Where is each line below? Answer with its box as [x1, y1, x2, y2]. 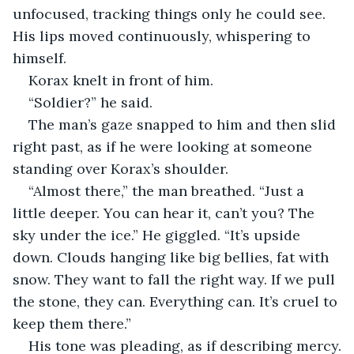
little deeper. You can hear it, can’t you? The [13, 203, 318, 222]
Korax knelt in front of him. [28, 70, 213, 89]
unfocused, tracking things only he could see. [13, 4, 330, 23]
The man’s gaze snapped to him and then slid [28, 115, 340, 134]
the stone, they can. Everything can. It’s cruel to [13, 292, 341, 311]
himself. [13, 48, 66, 67]
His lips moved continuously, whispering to [13, 26, 314, 45]
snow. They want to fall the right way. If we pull [13, 269, 339, 288]
